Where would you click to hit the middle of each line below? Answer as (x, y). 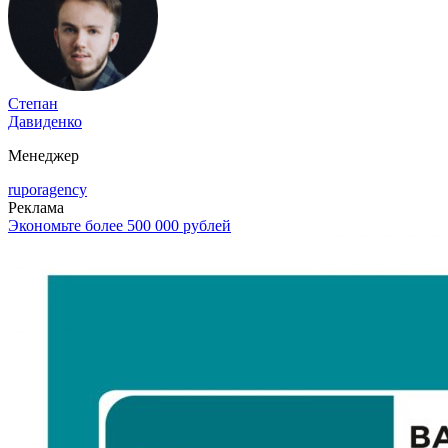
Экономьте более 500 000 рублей (119, 226)
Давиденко (45, 122)
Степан (33, 104)
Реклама (36, 208)
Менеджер (43, 156)
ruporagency (47, 190)
